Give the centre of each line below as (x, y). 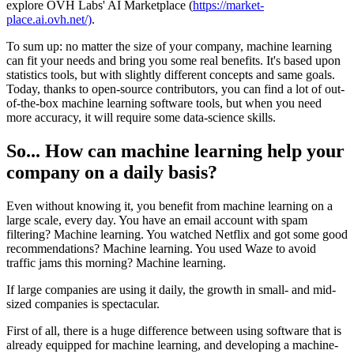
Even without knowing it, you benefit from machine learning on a (169, 205)
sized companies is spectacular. (83, 303)
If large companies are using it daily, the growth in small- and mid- (171, 289)
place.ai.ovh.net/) (49, 20)
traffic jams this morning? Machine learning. (116, 262)
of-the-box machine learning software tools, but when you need (164, 104)
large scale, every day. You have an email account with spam (157, 220)
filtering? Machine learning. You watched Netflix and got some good (177, 234)
